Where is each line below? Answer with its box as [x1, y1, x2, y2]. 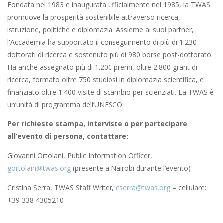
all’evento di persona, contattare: [7, 131, 128, 141]
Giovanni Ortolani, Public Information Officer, [7, 151, 152, 161]
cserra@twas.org [116, 183, 170, 193]
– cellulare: [170, 183, 206, 193]
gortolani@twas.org [7, 163, 71, 173]
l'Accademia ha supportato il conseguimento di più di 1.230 [7, 37, 197, 47]
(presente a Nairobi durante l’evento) [71, 163, 191, 173]
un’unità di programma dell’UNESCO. [7, 100, 124, 110]
